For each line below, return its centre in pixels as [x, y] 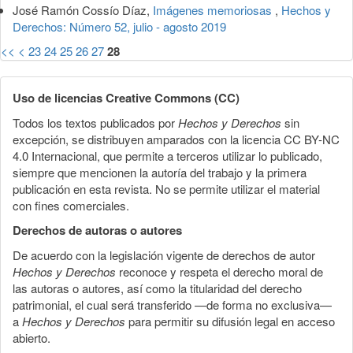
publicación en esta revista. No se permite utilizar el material [166, 188]
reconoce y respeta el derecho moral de [219, 271]
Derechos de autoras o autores [97, 230]
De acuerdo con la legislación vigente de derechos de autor [164, 255]
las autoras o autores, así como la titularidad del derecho [157, 288]
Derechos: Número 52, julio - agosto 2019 [119, 26]
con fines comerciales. [71, 205]
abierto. [32, 337]
